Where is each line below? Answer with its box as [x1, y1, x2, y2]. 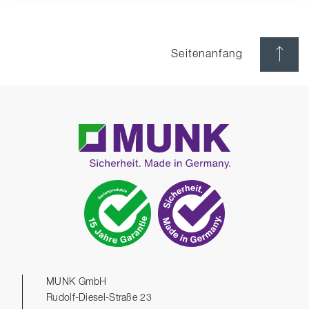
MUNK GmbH [46, 277, 107, 287]
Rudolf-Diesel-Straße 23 [46, 292, 152, 303]
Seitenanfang [171, 48, 243, 60]
